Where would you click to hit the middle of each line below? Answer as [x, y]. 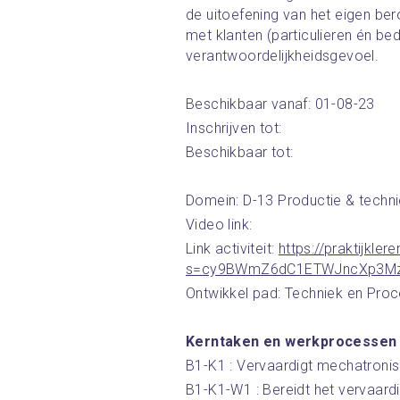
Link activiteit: [232, 249]
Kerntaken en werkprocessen [292, 342]
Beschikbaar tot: [240, 152]
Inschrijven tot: [234, 128]
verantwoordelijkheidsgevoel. [283, 56]
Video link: [219, 225]
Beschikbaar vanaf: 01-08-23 [280, 104]
